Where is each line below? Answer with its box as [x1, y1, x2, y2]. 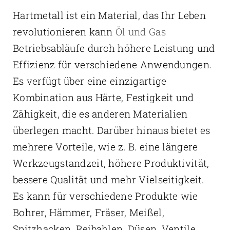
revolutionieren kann [12, 25, 116, 39]
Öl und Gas [115, 25, 166, 39]
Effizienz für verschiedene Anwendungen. [12, 58, 212, 71]
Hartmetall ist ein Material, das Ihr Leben [12, 9, 206, 22]
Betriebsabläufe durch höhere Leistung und [12, 42, 215, 55]
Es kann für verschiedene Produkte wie [12, 189, 198, 203]
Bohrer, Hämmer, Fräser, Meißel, [12, 206, 164, 219]
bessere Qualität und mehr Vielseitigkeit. [12, 173, 204, 186]
